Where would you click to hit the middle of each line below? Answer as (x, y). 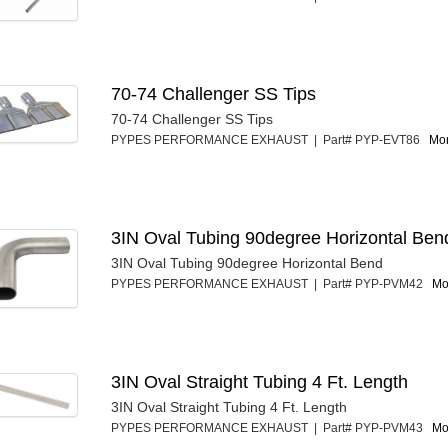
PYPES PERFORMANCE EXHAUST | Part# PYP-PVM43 (272, 428)
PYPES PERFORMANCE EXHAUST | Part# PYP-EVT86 (270, 140)
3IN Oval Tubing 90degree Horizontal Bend (247, 263)
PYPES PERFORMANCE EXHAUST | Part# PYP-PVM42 (272, 284)
